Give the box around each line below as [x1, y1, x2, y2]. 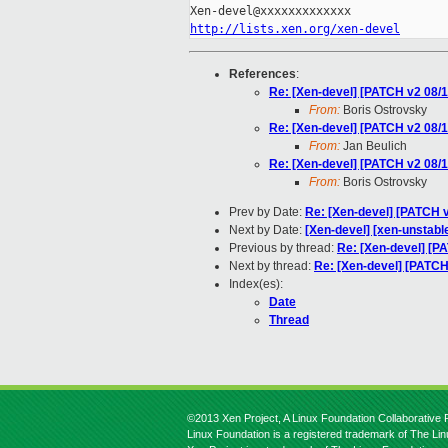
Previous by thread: [229, 241, 337, 256]
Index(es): [229, 277, 283, 292]
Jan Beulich [340, 139, 407, 154]
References [229, 67, 296, 82]
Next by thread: [229, 259, 314, 274]
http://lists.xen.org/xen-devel [190, 22, 400, 37]
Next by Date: [229, 223, 305, 238]
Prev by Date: [229, 205, 305, 220]
